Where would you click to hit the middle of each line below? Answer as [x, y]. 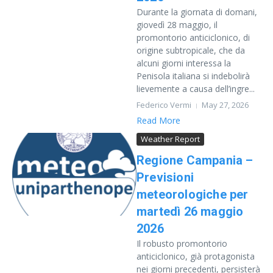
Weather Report [170, 139]
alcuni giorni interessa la [184, 63]
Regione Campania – [195, 160]
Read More [158, 120]
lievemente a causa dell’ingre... [196, 89]
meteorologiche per [193, 194]
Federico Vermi [164, 105]
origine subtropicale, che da [191, 50]
